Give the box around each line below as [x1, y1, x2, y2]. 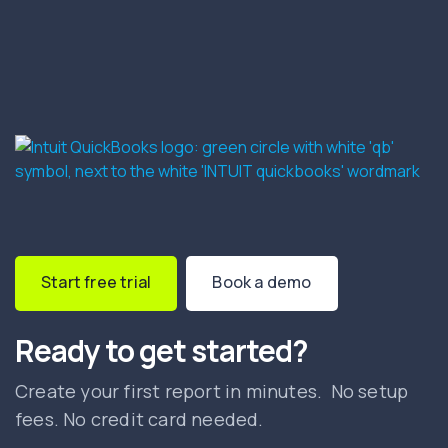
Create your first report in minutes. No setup [15, 379, 409, 404]
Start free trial [41, 271, 152, 294]
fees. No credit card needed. [15, 407, 264, 432]
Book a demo [212, 271, 312, 294]
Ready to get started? [15, 330, 308, 372]
